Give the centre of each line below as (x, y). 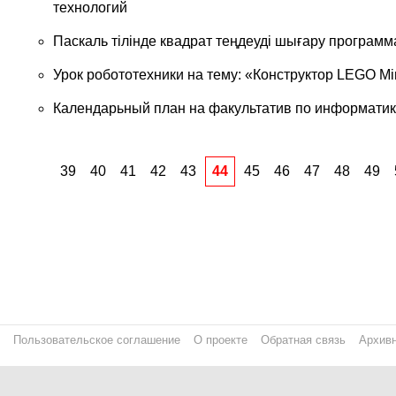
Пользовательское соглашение (97, 340)
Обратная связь (303, 340)
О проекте (221, 340)
